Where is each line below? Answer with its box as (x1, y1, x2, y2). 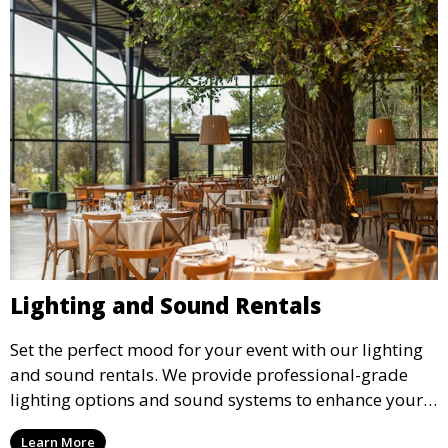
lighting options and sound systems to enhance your (10, 387, 423, 411)
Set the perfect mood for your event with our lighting (10, 337, 423, 361)
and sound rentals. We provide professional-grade (10, 362, 408, 386)
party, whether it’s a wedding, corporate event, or (10, 412, 395, 436)
